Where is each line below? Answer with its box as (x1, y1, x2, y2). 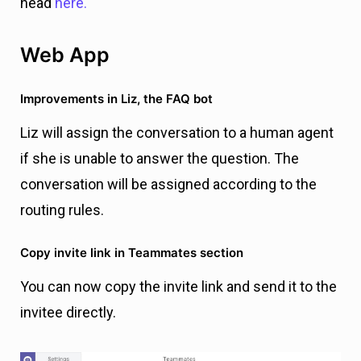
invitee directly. (20, 304, 116, 322)
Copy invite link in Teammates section (20, 245, 243, 261)
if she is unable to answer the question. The (20, 150, 299, 168)
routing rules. (20, 201, 104, 219)
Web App (20, 43, 110, 68)
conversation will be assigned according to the (20, 176, 317, 193)
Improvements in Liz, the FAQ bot (20, 91, 213, 107)
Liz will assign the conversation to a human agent (20, 124, 334, 142)
